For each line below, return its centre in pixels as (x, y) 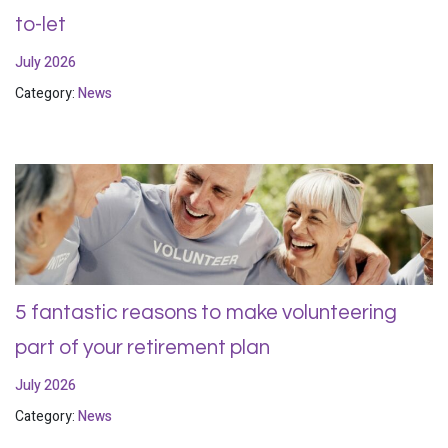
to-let (40, 24)
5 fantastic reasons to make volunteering (206, 312)
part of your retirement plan (142, 347)
